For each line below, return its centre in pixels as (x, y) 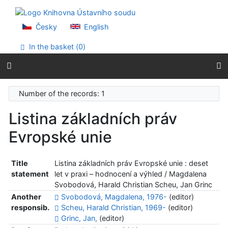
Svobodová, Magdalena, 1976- (114, 197)
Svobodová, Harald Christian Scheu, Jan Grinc (133, 185)
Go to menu (40, 16)
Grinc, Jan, (79, 218)
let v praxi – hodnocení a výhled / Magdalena (130, 174)
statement (30, 174)
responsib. (30, 208)
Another (26, 197)
